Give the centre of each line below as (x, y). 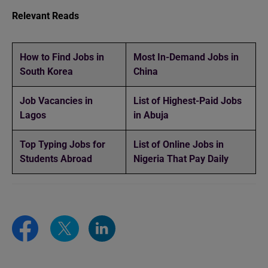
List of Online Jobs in (179, 144)
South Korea (46, 71)
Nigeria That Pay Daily (181, 159)
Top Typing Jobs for (63, 144)
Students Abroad (57, 159)
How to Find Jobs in (62, 57)
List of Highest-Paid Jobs (188, 100)
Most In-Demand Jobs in (186, 57)
